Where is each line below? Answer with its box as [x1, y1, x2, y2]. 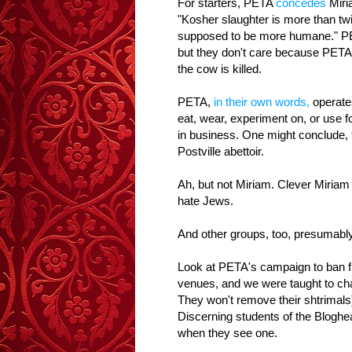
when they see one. [178, 326, 277, 340]
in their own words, [214, 95, 310, 109]
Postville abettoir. [178, 145, 264, 159]
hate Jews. [178, 194, 233, 208]
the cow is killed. [178, 62, 262, 76]
